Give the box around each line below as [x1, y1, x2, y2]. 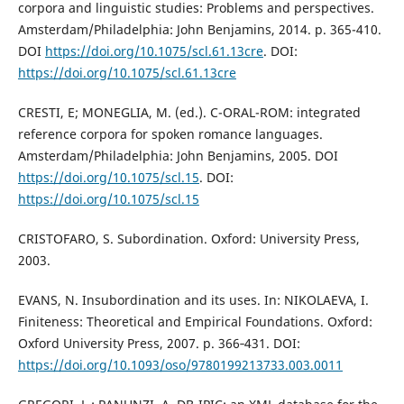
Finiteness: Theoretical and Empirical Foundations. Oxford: [17, 313, 372, 331]
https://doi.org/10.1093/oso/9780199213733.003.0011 [17, 356, 343, 374]
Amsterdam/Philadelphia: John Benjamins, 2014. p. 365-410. [17, 21, 381, 39]
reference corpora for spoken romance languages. [17, 125, 323, 143]
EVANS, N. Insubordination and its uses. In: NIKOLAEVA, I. [17, 291, 369, 309]
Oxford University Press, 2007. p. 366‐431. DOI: [17, 335, 300, 353]
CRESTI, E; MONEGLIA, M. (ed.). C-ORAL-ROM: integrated [17, 104, 361, 122]
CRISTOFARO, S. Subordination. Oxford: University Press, [17, 230, 360, 248]
